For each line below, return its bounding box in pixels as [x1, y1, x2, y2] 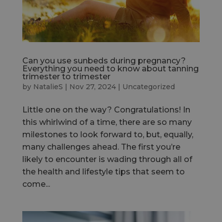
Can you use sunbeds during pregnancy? [22, 55, 186, 65]
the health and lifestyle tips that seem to [22, 166, 185, 176]
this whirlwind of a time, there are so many [22, 117, 192, 127]
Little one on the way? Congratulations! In [22, 105, 190, 114]
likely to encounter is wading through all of [22, 154, 192, 164]
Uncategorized [122, 82, 175, 91]
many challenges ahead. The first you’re [22, 142, 180, 152]
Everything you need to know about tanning [22, 63, 199, 73]
